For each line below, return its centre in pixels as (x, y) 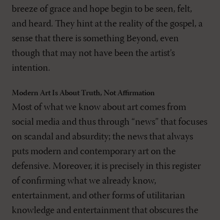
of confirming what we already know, (84, 181)
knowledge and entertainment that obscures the (105, 210)
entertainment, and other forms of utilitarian (98, 196)
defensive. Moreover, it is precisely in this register (106, 166)
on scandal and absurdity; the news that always (102, 137)
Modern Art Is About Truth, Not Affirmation (83, 93)
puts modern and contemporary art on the (94, 151)
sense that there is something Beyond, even (95, 39)
